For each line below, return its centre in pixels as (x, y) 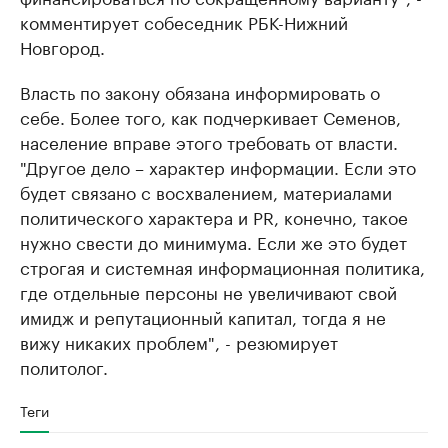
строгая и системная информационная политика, (222, 266)
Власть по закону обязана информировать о (200, 91)
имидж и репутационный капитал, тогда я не (203, 316)
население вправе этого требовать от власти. (209, 141)
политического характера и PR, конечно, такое (214, 216)
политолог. (64, 366)
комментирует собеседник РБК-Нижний (184, 21)
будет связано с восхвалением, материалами (206, 191)
